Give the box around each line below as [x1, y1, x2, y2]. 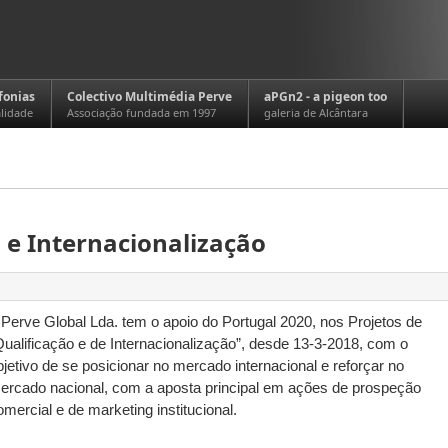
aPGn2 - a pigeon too [264, 88, 387, 105]
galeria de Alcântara [264, 105, 368, 120]
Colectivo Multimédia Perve [67, 88, 232, 105]
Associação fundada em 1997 [67, 105, 216, 120]
